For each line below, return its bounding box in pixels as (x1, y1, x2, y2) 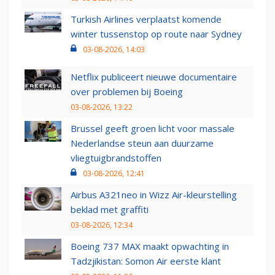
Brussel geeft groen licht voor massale (71, 122, 234, 135)
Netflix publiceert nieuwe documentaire (71, 71, 237, 83)
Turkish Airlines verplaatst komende (71, 13, 222, 26)
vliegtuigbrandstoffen (71, 152, 161, 165)
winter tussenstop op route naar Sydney (71, 28, 242, 41)
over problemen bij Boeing (71, 85, 183, 98)
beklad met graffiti (71, 203, 149, 216)
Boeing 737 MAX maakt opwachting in (71, 240, 229, 253)
